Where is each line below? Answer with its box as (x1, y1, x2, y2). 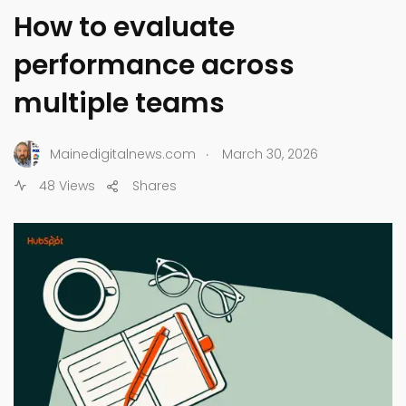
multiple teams (14, 84, 225, 123)
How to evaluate (14, 8, 235, 47)
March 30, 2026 (222, 144, 318, 163)
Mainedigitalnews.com (50, 144, 196, 163)
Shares (132, 177, 177, 196)
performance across (14, 46, 295, 85)
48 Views (35, 177, 95, 196)
